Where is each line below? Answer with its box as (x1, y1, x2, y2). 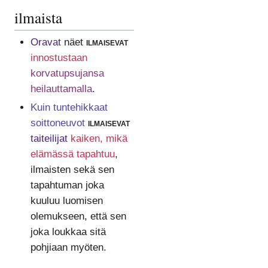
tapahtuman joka (30, 179, 104, 191)
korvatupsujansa (30, 67, 104, 79)
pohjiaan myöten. (30, 241, 106, 253)
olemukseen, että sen (30, 210, 126, 222)
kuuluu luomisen (30, 194, 103, 206)
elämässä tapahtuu (30, 148, 115, 160)
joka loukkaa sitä (30, 226, 106, 237)
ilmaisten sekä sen (30, 163, 114, 175)
